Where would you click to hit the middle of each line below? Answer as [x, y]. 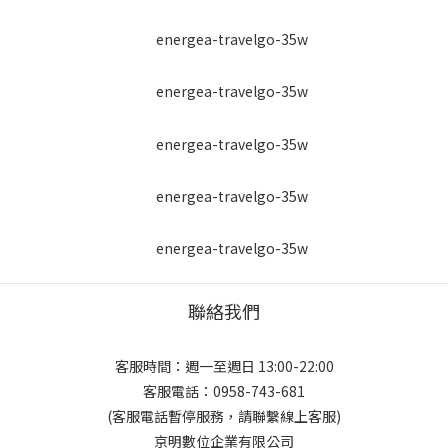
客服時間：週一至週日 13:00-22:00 [224, 366]
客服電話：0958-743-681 [224, 391]
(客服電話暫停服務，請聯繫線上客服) [224, 416]
